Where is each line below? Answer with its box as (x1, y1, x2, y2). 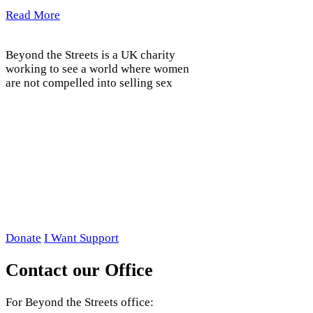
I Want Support (44, 231, 119, 245)
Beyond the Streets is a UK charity (6, 48, 175, 61)
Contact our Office (6, 260, 153, 280)
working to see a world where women (6, 61, 189, 75)
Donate (6, 231, 41, 245)
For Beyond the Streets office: (6, 296, 154, 310)
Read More (6, 8, 60, 22)
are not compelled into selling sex (6, 75, 173, 89)
